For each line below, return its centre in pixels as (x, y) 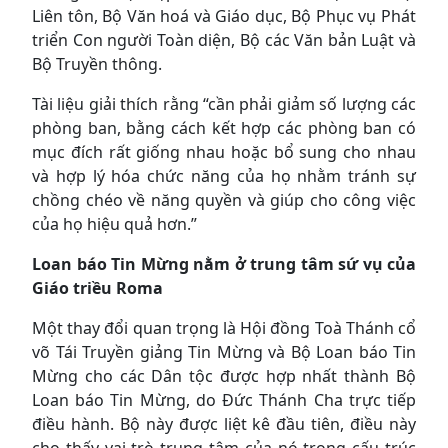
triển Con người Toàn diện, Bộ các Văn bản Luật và (224, 39)
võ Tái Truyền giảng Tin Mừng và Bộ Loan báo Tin (224, 351)
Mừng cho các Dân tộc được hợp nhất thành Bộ (224, 375)
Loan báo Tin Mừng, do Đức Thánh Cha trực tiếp (224, 399)
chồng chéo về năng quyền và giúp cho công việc (224, 199)
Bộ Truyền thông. (97, 63)
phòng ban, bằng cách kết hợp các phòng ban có (224, 127)
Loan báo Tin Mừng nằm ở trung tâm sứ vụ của (224, 263)
